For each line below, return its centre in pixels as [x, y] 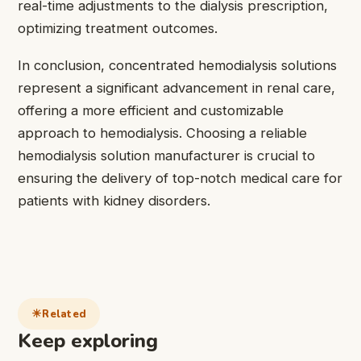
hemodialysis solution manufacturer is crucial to [166, 156]
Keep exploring [88, 341]
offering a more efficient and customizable [151, 111]
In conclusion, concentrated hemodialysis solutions [177, 66]
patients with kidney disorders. [114, 201]
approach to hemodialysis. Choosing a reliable [162, 133]
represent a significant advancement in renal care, [176, 88]
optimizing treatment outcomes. [118, 28]
